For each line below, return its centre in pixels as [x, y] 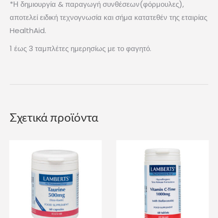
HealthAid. [28, 30]
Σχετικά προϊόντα [54, 117]
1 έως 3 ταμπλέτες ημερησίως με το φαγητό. [81, 48]
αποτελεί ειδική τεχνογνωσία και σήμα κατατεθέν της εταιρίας [109, 17]
